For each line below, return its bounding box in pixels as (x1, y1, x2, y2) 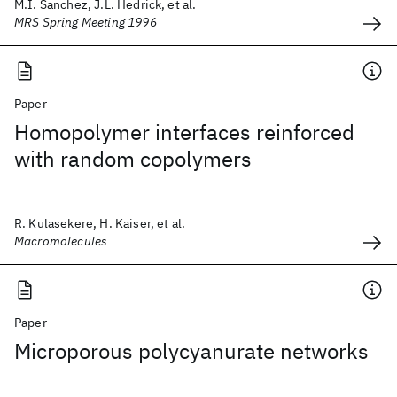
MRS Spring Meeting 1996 (14, 14, 157, 30)
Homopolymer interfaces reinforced (14, 118, 354, 146)
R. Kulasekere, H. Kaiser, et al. (14, 215, 186, 231)
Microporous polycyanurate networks (14, 337, 369, 365)
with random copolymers (14, 144, 252, 173)
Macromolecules (14, 233, 108, 249)
